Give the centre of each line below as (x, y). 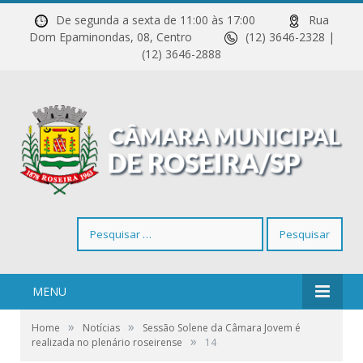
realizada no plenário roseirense (107, 343)
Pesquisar (102, 225)
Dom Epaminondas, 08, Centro (126, 37)
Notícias (101, 328)
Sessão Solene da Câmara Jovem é (222, 328)
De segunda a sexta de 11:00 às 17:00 (171, 20)
